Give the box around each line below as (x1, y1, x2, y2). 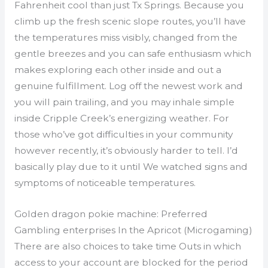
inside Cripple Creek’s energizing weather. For (14, 112, 229, 124)
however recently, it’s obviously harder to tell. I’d (14, 145, 238, 157)
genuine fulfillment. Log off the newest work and (14, 80, 243, 92)
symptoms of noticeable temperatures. (14, 177, 196, 189)
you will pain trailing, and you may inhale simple (14, 96, 234, 108)
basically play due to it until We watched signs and (14, 161, 248, 173)
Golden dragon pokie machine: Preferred (14, 208, 208, 220)
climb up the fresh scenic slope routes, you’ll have (14, 16, 246, 28)
